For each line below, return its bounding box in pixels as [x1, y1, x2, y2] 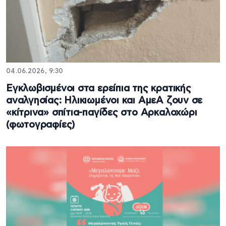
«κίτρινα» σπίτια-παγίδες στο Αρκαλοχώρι [6, 108, 197, 118]
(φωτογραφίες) [6, 120, 75, 130]
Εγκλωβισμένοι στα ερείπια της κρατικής [6, 84, 191, 94]
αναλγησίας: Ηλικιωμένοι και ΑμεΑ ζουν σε [6, 96, 203, 106]
